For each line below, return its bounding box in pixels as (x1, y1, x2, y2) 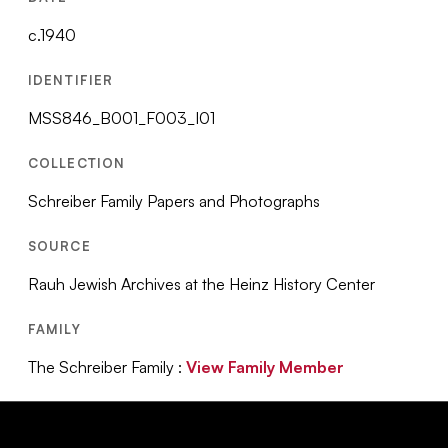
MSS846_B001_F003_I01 (28, 108, 216, 128)
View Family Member (186, 357, 345, 377)
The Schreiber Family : (28, 357, 187, 377)
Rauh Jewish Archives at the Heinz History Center (28, 274, 376, 294)
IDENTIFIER (28, 72, 113, 88)
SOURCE (28, 238, 91, 254)
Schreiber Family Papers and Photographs (28, 191, 321, 211)
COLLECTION (28, 155, 125, 171)
